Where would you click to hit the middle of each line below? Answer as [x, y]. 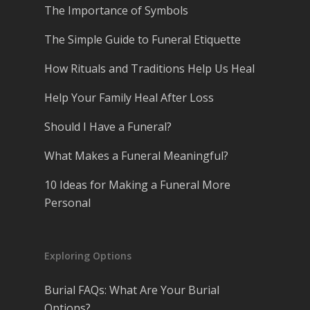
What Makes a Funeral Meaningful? [136, 156]
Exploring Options [88, 256]
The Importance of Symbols [116, 11]
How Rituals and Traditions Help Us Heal [149, 69]
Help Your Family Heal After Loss [129, 98]
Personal [67, 203]
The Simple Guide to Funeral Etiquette [143, 40]
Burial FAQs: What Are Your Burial [132, 290]
